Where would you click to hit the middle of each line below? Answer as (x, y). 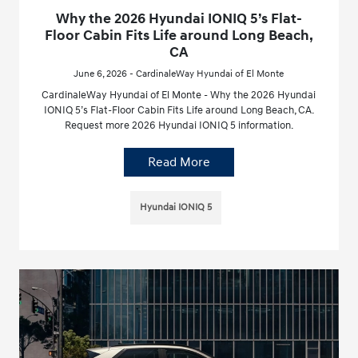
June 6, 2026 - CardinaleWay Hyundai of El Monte (179, 74)
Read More (179, 163)
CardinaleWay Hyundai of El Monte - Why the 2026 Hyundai (179, 95)
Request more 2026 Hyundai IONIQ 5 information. (179, 126)
